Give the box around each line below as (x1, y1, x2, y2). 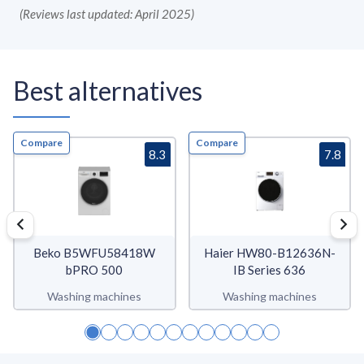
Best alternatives (13, 74, 202, 106)
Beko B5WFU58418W (33, 245, 156, 261)
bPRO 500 (66, 262, 123, 278)
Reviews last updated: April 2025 (23, 6, 191, 21)
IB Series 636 (233, 262, 306, 278)
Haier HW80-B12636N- (203, 245, 336, 261)
